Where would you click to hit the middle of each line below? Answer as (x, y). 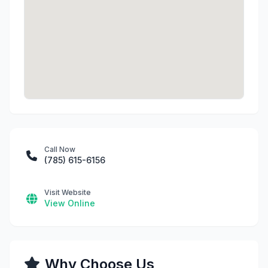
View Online (70, 203)
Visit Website (68, 192)
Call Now (60, 149)
